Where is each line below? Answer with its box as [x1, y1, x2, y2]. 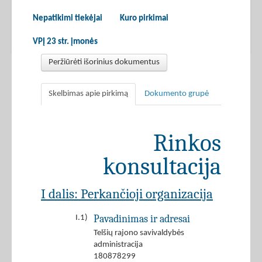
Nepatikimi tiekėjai [33, 14, 102, 23]
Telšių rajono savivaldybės [94, 229, 184, 238]
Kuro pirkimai [120, 14, 168, 23]
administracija [94, 240, 143, 250]
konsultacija [103, 153, 221, 181]
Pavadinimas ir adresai [94, 213, 190, 225]
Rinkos [153, 129, 221, 157]
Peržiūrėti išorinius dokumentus [49, 58, 160, 67]
